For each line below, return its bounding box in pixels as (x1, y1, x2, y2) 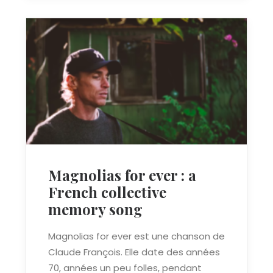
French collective (48, 182, 166, 202)
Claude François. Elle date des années (48, 245, 220, 258)
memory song (48, 199, 143, 219)
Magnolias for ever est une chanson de (48, 229, 225, 243)
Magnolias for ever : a (48, 165, 196, 185)
